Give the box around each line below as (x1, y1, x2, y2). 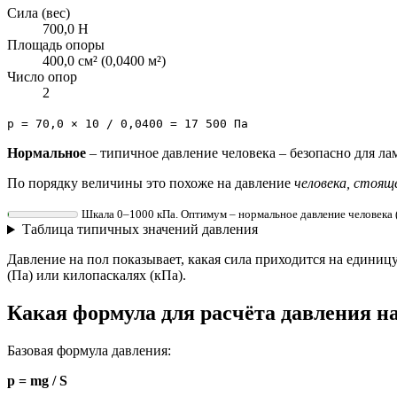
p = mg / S (7, 373, 67, 389)
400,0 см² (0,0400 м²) (43, 53, 166, 69)
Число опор (7, 69, 77, 85)
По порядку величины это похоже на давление (7, 175, 294, 191)
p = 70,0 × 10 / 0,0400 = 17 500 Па (7, 117, 248, 131)
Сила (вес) (7, 5, 70, 21)
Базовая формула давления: (7, 343, 171, 359)
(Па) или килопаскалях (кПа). (7, 268, 186, 284)
